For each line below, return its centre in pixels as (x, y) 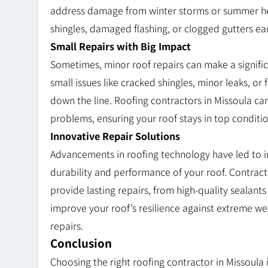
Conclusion (81, 243)
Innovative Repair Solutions (115, 136)
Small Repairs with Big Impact (121, 46)
